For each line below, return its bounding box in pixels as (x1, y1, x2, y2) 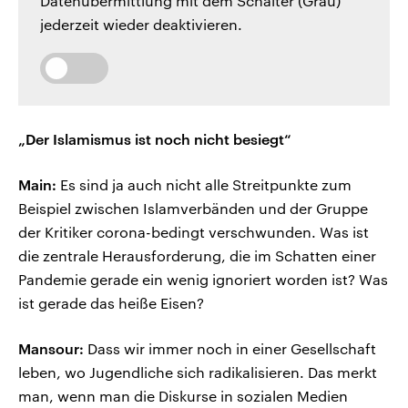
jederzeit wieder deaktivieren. (40, 15, 242, 34)
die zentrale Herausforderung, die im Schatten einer (18, 247, 376, 265)
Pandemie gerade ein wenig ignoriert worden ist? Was (18, 270, 388, 289)
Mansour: (18, 340, 84, 358)
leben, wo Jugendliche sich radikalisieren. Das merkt (18, 363, 377, 382)
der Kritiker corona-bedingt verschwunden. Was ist (18, 223, 369, 241)
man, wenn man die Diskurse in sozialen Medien (18, 387, 348, 405)
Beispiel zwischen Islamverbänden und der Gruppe (18, 199, 368, 218)
